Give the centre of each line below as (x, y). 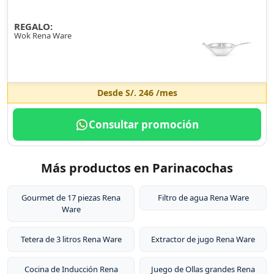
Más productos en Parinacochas (137, 168)
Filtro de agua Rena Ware (203, 198)
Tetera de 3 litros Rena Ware (71, 239)
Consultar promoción (144, 124)
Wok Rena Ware (43, 35)
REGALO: (33, 26)
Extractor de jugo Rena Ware (203, 239)
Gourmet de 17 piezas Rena (71, 198)
